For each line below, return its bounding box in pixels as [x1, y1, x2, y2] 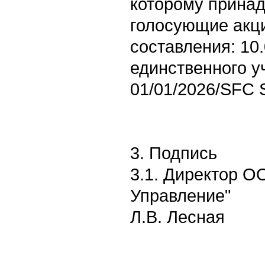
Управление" [130, 186, 231, 205]
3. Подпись [130, 143, 217, 163]
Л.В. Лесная [130, 207, 225, 227]
